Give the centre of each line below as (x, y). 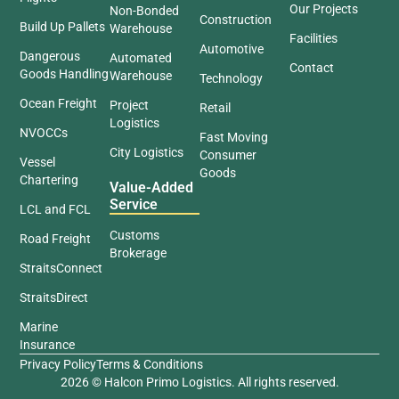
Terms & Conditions (150, 364)
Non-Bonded (145, 10)
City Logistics (147, 152)
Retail (215, 107)
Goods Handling (65, 73)
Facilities (313, 38)
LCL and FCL (56, 209)
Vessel (38, 162)
